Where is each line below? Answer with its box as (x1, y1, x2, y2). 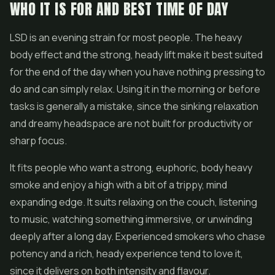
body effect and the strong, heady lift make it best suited (10, 48, 263, 61)
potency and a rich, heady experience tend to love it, (10, 247, 243, 260)
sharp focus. (10, 134, 67, 147)
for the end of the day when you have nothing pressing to (10, 65, 265, 79)
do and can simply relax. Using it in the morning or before (10, 82, 260, 96)
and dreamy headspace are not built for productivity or (10, 117, 253, 130)
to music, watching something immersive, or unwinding (10, 212, 252, 226)
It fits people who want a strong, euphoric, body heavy (10, 161, 252, 174)
